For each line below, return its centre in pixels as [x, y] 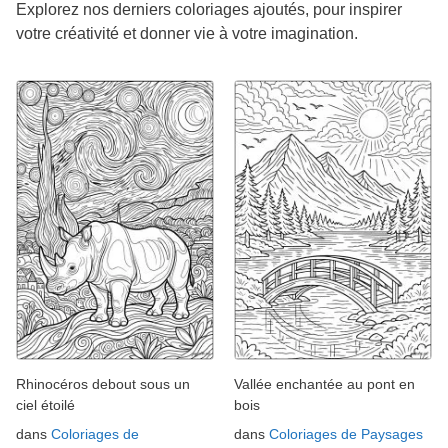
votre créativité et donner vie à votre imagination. [187, 34]
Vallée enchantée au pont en [324, 383]
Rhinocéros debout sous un [103, 383]
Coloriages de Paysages [346, 433]
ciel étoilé [45, 404]
